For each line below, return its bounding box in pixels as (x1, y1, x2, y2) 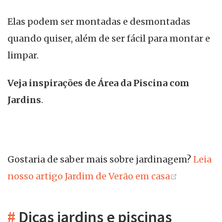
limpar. (7, 50, 39, 61)
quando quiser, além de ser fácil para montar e (7, 33, 210, 45)
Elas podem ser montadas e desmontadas (7, 16, 190, 28)
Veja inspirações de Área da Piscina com (7, 77, 189, 89)
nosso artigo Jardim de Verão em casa (7, 170, 170, 182)
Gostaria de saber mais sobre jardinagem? (7, 154, 193, 166)
